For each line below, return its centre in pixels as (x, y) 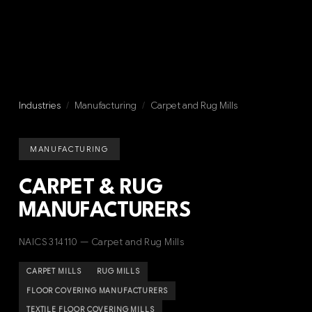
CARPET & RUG (91, 189)
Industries (39, 105)
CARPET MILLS (54, 272)
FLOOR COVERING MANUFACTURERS (97, 290)
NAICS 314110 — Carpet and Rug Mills (101, 242)
